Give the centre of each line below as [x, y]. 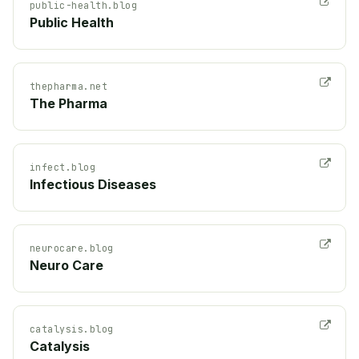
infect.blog [63, 167]
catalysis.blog [72, 329]
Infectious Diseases [93, 184]
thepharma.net [69, 86]
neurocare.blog [72, 248]
